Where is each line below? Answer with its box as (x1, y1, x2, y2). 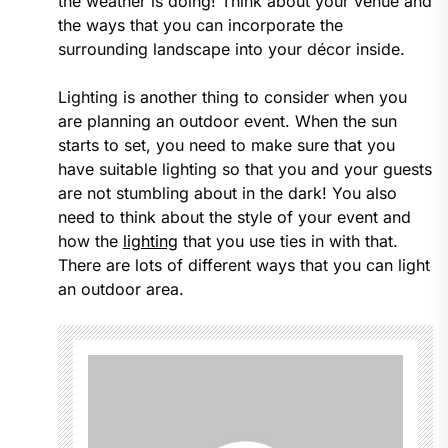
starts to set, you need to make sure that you (57, 135, 395, 156)
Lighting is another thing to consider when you (57, 87, 407, 108)
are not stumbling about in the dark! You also (57, 183, 397, 204)
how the (57, 231, 123, 252)
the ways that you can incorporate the (57, 15, 343, 36)
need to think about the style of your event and (57, 207, 411, 228)
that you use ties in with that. (177, 231, 398, 252)
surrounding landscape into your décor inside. (57, 39, 405, 60)
